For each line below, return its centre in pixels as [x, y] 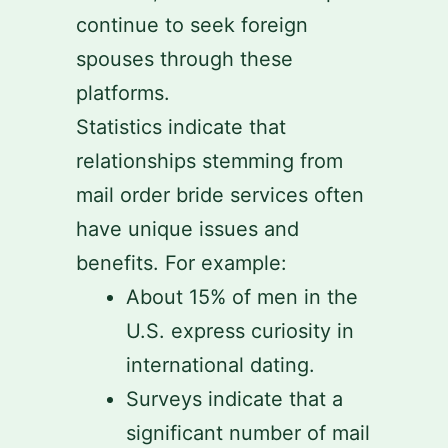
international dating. [220, 365]
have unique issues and [187, 229]
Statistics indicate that [181, 127]
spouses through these [184, 59]
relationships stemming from [209, 161]
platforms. [123, 93]
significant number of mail [248, 433]
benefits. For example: [181, 263]
